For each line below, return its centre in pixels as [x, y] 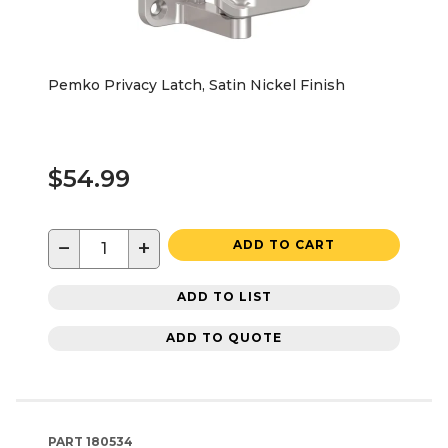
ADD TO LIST [224, 297]
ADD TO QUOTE [224, 338]
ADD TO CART [284, 244]
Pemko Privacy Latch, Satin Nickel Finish [196, 84]
